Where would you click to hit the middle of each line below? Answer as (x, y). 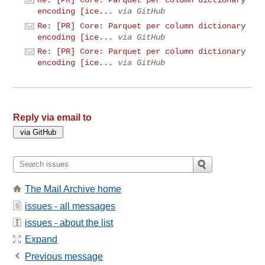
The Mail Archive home (73, 189)
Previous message (64, 256)
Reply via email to (53, 117)
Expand (41, 240)
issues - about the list (69, 222)
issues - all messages (70, 206)
